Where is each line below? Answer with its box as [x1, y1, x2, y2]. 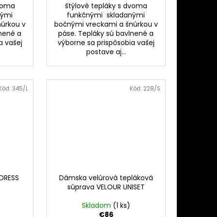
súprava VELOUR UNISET [67, 182, 145, 192]
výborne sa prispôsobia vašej [57, 38, 155, 48]
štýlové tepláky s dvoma [64, 1, 147, 11]
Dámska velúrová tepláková [59, 173, 153, 183]
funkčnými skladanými [67, 10, 145, 20]
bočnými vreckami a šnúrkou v [54, 19, 158, 30]
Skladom [81, 201, 113, 211]
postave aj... [86, 47, 126, 57]
